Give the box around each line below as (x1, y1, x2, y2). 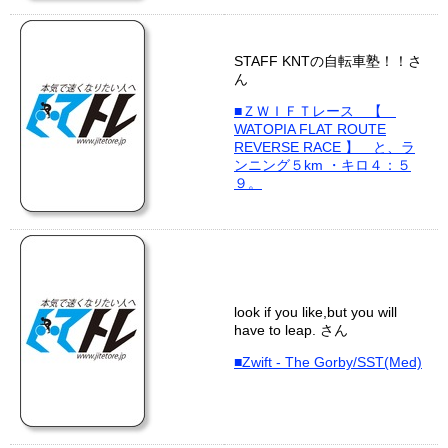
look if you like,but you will (234, 304, 397, 320)
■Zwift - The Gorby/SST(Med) (234, 354, 422, 370)
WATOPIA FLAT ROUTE (234, 121, 386, 137)
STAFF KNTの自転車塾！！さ (234, 53, 422, 69)
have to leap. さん (234, 322, 348, 338)
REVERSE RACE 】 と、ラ (234, 139, 415, 155)
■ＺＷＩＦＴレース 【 (234, 103, 396, 119)
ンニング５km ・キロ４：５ (234, 157, 411, 173)
